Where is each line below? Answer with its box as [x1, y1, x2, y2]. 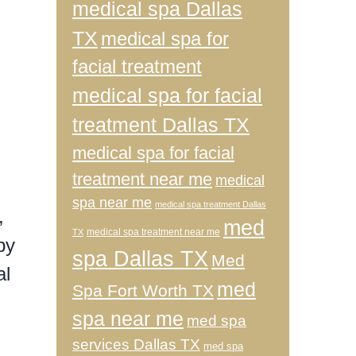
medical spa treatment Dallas [155, 199, 266, 209]
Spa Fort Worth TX [72, 281, 214, 300]
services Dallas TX [72, 336, 200, 353]
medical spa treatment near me [87, 226, 220, 238]
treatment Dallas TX [72, 114, 250, 136]
